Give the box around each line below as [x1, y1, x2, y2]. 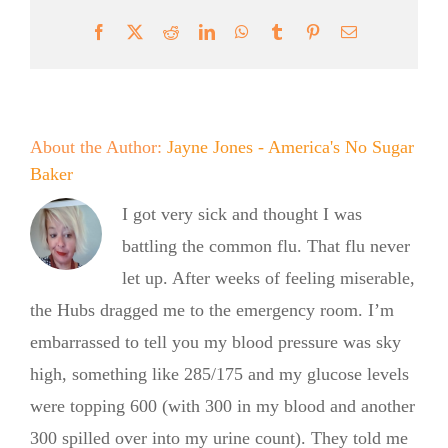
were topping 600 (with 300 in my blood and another [30, 395, 415, 416]
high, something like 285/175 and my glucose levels [30, 363, 409, 384]
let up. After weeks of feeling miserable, [122, 267, 415, 288]
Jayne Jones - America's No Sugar [167, 136, 414, 157]
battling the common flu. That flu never [122, 235, 410, 256]
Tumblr [284, 22, 330, 39]
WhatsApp [248, 22, 316, 39]
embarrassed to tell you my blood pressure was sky [30, 331, 401, 352]
